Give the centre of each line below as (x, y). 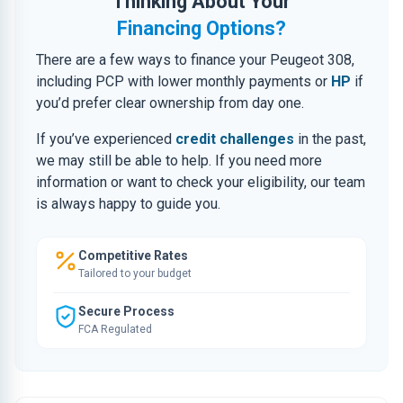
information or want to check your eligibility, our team (201, 182)
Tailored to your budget (135, 273)
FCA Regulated (115, 329)
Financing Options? (201, 28)
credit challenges (235, 139)
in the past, (330, 139)
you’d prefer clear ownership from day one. (170, 103)
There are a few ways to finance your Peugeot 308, (195, 60)
